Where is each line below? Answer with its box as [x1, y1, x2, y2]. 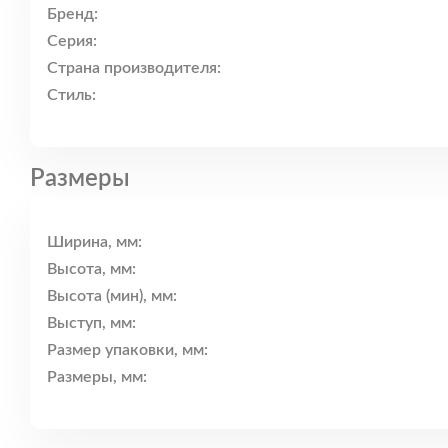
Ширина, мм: [47, 234, 142, 251]
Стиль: [47, 87, 96, 104]
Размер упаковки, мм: [47, 342, 208, 359]
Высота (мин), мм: [47, 288, 177, 305]
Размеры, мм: [47, 369, 147, 386]
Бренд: [47, 6, 98, 23]
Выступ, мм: [47, 315, 136, 332]
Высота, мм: [47, 261, 136, 278]
